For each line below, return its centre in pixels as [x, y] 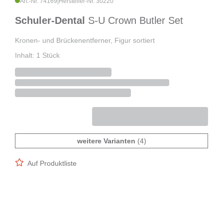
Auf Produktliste [52, 164]
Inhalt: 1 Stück [37, 56]
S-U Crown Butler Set [136, 21]
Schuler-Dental [52, 21]
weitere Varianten [106, 141]
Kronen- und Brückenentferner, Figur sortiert [85, 41]
